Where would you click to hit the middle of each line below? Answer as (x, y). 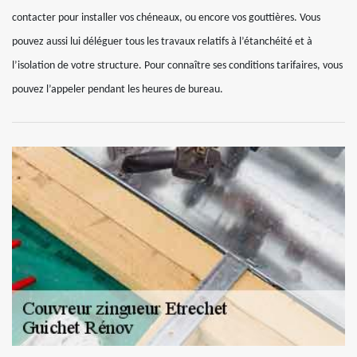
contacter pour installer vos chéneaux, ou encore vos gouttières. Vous (166, 18)
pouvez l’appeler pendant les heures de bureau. (118, 90)
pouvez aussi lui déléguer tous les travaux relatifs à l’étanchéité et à (162, 42)
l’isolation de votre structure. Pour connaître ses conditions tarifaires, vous (177, 66)
